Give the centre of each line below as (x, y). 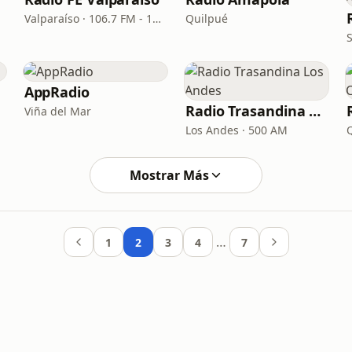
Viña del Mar (57, 111)
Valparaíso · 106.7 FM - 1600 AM (156, 18)
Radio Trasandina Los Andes (315, 111)
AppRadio (57, 92)
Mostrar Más (169, 175)
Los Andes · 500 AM (236, 130)
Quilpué (206, 18)
